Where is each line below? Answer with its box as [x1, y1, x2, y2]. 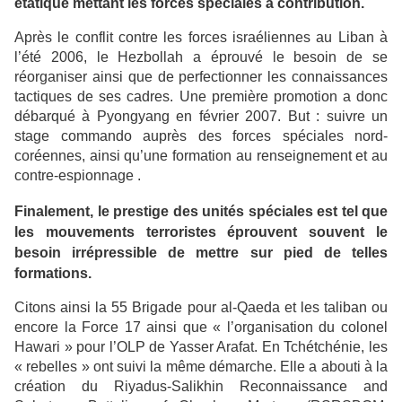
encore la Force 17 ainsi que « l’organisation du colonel [14, 319, 388, 335]
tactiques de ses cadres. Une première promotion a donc [14, 89, 388, 105]
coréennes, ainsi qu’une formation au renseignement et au [14, 148, 388, 164]
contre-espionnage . [14, 168, 141, 184]
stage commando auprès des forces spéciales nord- [14, 128, 388, 144]
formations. [14, 265, 92, 281]
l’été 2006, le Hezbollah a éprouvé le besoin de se [14, 49, 388, 66]
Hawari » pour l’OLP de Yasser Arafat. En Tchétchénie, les [14, 339, 388, 354]
